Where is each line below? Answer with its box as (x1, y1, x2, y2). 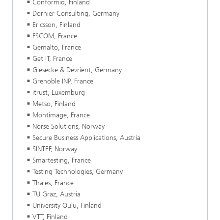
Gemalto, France (32, 43, 81, 52)
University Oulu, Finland (32, 201, 102, 210)
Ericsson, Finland (32, 20, 81, 29)
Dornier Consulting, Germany (32, 9, 119, 18)
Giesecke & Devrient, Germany (32, 65, 122, 74)
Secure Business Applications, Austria (32, 133, 140, 142)
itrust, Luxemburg (32, 88, 85, 97)
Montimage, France (32, 110, 90, 119)
